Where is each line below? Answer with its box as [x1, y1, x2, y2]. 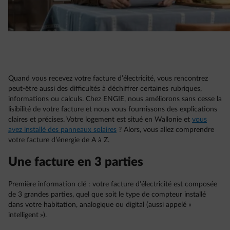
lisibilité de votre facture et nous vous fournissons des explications [8, 106, 217, 113]
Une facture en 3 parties [8, 156, 143, 168]
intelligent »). [8, 212, 49, 219]
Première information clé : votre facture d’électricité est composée [8, 181, 217, 188]
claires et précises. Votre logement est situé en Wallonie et [8, 116, 192, 123]
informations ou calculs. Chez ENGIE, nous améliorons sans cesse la [8, 95, 222, 103]
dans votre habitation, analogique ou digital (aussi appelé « [8, 201, 193, 208]
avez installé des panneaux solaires [8, 126, 117, 133]
